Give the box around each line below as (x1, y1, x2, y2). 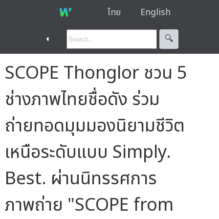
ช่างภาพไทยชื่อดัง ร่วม (5, 86, 160, 113)
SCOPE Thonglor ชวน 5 (5, 60, 187, 87)
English (140, 5, 171, 19)
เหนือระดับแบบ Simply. (5, 139, 171, 166)
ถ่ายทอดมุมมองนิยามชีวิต (5, 112, 185, 139)
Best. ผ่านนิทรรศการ (5, 165, 157, 192)
